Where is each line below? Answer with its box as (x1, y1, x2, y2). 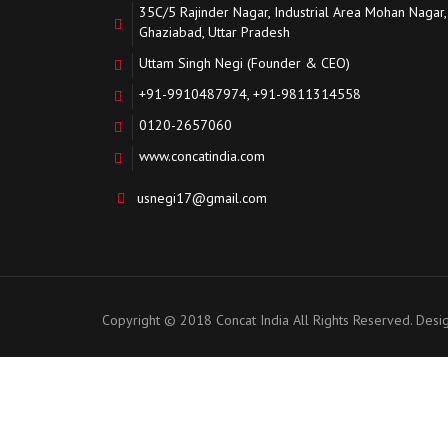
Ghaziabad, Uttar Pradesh (139, 23, 290, 41)
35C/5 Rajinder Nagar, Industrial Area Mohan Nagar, (139, 3, 446, 21)
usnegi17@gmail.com (137, 189, 267, 207)
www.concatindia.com (139, 147, 265, 165)
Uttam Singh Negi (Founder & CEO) (139, 54, 350, 72)
